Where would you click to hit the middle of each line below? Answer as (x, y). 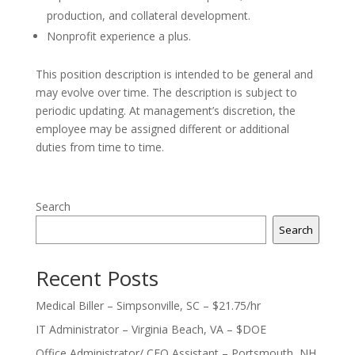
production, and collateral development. (148, 15)
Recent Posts (97, 278)
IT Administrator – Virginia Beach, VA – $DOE (151, 329)
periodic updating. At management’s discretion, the (165, 111)
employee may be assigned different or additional (162, 129)
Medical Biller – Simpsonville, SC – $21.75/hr (148, 305)
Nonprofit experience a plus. (118, 36)
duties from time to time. (99, 147)
